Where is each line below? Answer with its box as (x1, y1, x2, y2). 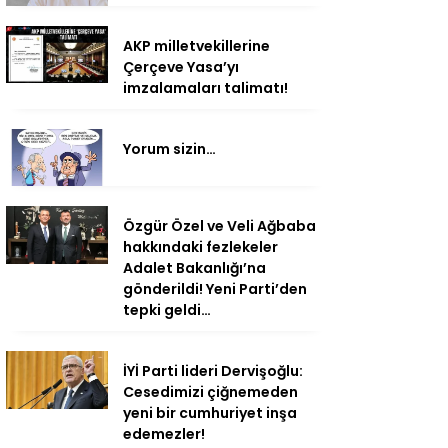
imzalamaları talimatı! (123, 77, 288, 98)
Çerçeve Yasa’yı (123, 56, 239, 77)
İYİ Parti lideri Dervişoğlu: (123, 361, 303, 382)
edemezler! (123, 424, 205, 445)
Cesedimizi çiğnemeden (123, 382, 298, 403)
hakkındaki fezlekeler (123, 237, 278, 258)
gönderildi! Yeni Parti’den (123, 279, 307, 300)
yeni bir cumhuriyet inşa (123, 403, 297, 424)
